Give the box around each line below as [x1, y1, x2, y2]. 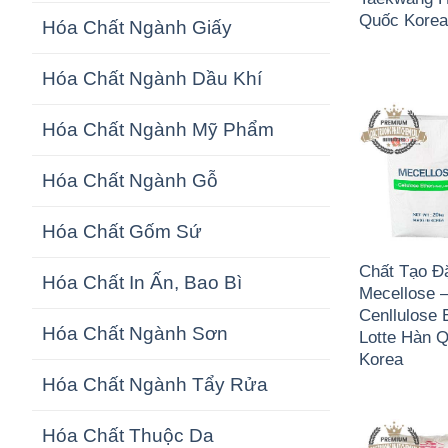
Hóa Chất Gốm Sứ [42, 221, 202, 243]
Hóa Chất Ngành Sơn [42, 323, 228, 345]
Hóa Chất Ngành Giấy [42, 17, 232, 39]
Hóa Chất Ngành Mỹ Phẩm [42, 119, 274, 141]
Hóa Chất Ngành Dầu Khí [42, 68, 262, 90]
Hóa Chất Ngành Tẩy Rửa [42, 374, 268, 396]
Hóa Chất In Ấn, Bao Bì [42, 272, 242, 294]
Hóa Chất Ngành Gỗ [42, 170, 218, 192]
